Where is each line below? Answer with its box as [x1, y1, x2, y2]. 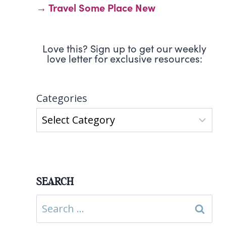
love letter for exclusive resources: [46, 51, 202, 65]
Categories [36, 91, 88, 105]
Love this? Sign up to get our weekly [42, 41, 207, 55]
